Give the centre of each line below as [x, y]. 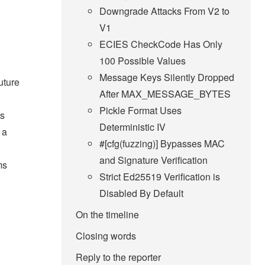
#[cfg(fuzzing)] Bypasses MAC [162, 144]
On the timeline [107, 215]
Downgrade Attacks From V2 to [164, 11]
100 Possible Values [143, 61]
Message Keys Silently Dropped [167, 77]
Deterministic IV [132, 127]
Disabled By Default [141, 193]
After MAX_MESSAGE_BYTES [165, 94]
